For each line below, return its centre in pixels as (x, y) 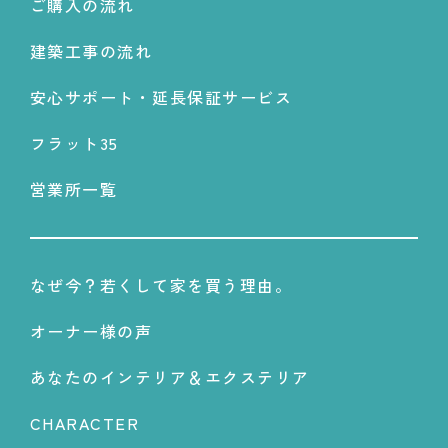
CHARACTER (84, 423)
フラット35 (74, 143)
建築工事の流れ (91, 51)
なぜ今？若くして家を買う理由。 (161, 285)
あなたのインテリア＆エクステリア (169, 377)
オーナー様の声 (91, 331)
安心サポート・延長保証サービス (161, 97)
